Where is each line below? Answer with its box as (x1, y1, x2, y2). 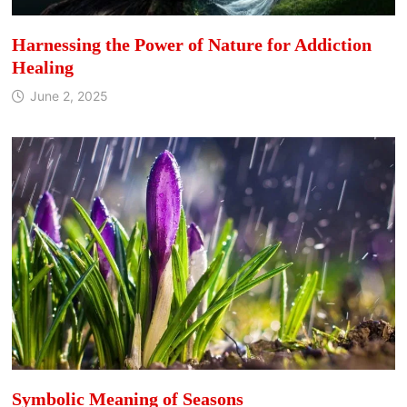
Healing (11, 56, 74, 77)
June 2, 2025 (29, 87, 108, 104)
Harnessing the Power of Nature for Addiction (11, 34, 372, 55)
